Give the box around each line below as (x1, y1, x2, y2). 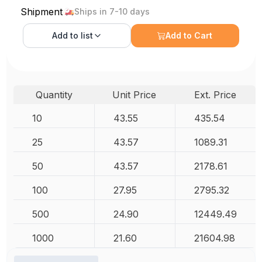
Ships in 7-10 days (74, 6, 150, 16)
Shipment (20, 5, 63, 18)
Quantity (35, 88, 73, 101)
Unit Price (112, 88, 157, 101)
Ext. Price (194, 88, 236, 101)
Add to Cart (166, 30, 213, 40)
